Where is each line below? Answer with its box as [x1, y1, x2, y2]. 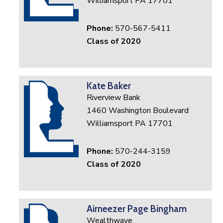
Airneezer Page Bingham [87, 203, 187, 215]
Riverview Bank [87, 92, 141, 104]
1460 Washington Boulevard [87, 105, 189, 116]
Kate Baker [87, 80, 131, 92]
